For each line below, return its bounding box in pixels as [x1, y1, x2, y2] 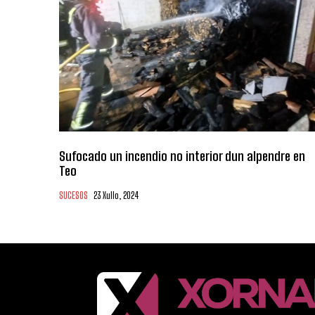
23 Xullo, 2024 [94, 189, 139, 201]
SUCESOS [59, 189, 88, 201]
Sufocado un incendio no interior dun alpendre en [59, 148, 305, 164]
